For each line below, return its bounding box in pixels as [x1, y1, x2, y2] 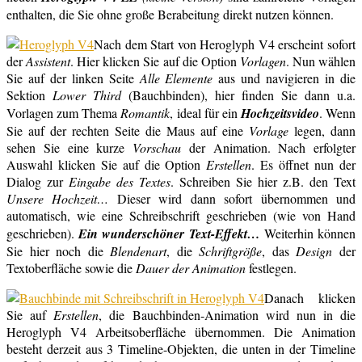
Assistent [26, 52, 71, 69]
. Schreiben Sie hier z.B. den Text [170, 172, 356, 190]
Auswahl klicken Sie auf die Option [6, 155, 207, 173]
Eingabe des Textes [69, 172, 170, 190]
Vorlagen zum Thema [6, 103, 121, 121]
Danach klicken [264, 288, 356, 306]
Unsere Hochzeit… [6, 189, 109, 207]
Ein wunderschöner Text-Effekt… [78, 224, 260, 242]
